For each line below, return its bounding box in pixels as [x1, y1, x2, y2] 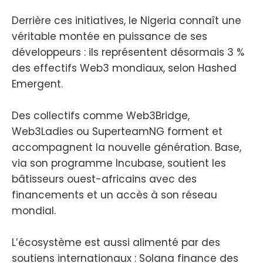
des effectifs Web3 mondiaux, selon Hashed [12, 60, 237, 75]
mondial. [12, 204, 56, 218]
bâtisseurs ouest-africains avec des [12, 172, 197, 187]
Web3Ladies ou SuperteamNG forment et [12, 124, 222, 139]
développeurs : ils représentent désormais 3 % [12, 45, 244, 59]
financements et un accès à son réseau [12, 188, 217, 203]
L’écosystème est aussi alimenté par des [12, 235, 220, 250]
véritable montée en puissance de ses [12, 29, 207, 43]
